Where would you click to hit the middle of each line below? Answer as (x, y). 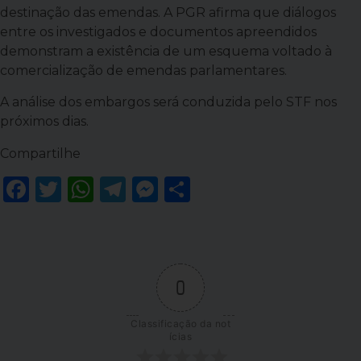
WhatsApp (162, 189)
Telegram (186, 189)
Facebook (91, 189)
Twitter (108, 189)
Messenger (228, 189)
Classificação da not (180, 323)
